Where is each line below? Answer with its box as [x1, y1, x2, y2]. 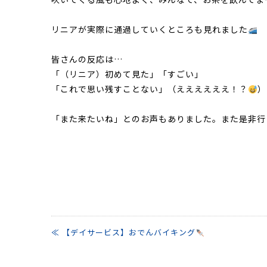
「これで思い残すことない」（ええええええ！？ [51, 83, 248, 95]
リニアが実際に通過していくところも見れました [51, 23, 248, 36]
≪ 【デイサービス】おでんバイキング [51, 226, 195, 238]
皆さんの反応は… [51, 53, 123, 66]
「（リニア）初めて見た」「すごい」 [51, 68, 203, 80]
